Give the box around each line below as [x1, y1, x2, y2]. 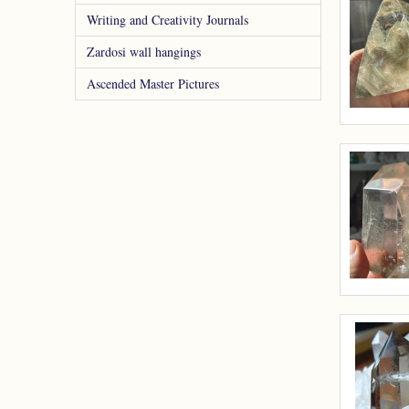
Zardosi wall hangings [87, 43, 201, 60]
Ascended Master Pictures [87, 75, 219, 92]
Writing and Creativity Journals [87, 11, 248, 28]
